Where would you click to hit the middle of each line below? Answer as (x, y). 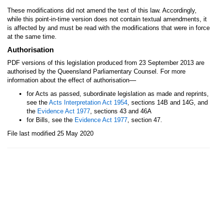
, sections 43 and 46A (121, 111)
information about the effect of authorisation (68, 80)
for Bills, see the (51, 120)
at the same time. (32, 37)
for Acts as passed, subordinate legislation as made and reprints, (118, 94)
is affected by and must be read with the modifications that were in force (108, 28)
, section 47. (145, 120)
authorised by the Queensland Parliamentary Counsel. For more (96, 71)
